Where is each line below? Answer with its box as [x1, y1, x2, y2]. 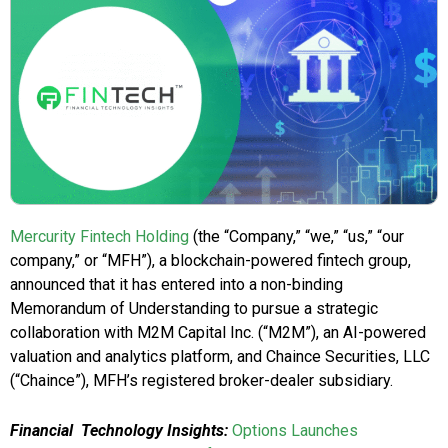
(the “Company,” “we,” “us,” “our [189, 227, 404, 247]
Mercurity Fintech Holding [10, 227, 189, 247]
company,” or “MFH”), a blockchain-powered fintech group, [10, 251, 411, 271]
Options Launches [232, 421, 358, 441]
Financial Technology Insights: [10, 421, 228, 441]
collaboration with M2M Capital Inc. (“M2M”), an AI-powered [10, 323, 426, 343]
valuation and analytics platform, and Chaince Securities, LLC [10, 347, 430, 367]
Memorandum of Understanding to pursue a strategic [10, 299, 378, 319]
